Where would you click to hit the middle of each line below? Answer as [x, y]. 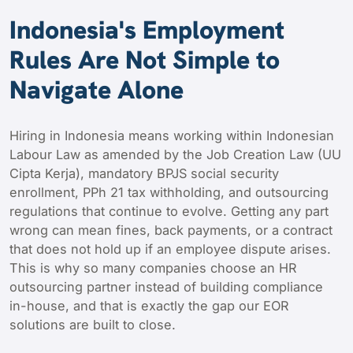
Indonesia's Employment [147, 30]
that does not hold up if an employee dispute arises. [170, 249]
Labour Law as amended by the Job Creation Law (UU [175, 154]
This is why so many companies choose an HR [153, 268]
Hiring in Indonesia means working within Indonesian [172, 135]
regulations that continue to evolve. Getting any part [169, 211]
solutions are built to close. [93, 324]
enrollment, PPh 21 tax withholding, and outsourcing [169, 192]
